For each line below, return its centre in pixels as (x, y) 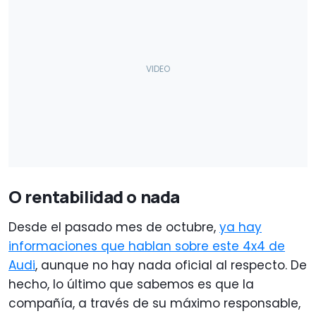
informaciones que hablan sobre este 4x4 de (147, 246)
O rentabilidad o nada (94, 196)
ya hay (241, 227)
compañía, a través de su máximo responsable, (154, 303)
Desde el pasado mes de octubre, (114, 227)
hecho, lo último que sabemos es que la (131, 284)
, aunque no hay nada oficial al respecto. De (171, 265)
